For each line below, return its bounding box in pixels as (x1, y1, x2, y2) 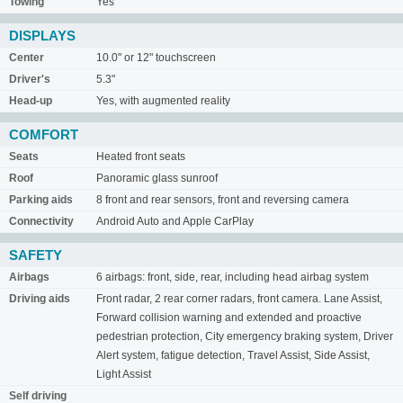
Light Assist (96, 368, 151, 381)
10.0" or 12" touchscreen (96, 51, 216, 64)
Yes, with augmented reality (96, 94, 230, 107)
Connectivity (9, 215, 74, 228)
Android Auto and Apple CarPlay (96, 215, 254, 228)
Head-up (9, 94, 52, 107)
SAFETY (9, 247, 62, 263)
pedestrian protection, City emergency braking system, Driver (96, 330, 393, 343)
